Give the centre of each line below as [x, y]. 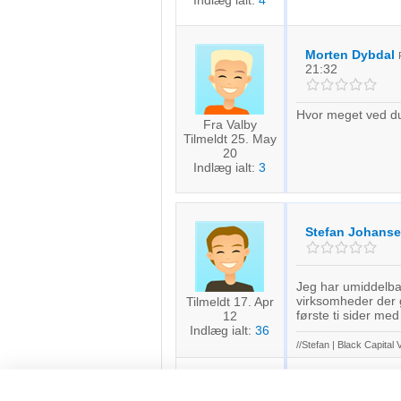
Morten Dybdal [350, 55]
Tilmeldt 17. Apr [230, 302]
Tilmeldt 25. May [230, 139]
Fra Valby [230, 124]
